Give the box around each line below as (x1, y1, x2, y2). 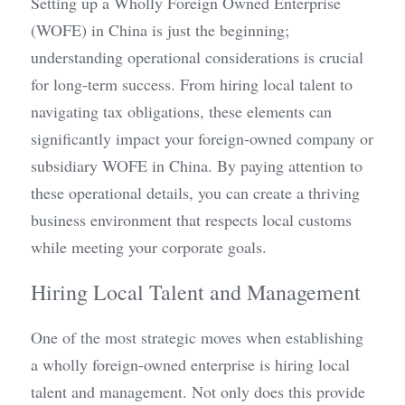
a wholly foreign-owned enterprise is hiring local (31, 353, 350, 376)
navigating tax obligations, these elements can (31, 100, 332, 123)
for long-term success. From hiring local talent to (31, 73, 353, 96)
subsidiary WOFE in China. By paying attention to (31, 155, 363, 177)
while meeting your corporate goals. (31, 236, 267, 259)
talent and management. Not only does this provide (31, 381, 365, 403)
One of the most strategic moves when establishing (31, 326, 363, 349)
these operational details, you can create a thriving (31, 182, 360, 204)
